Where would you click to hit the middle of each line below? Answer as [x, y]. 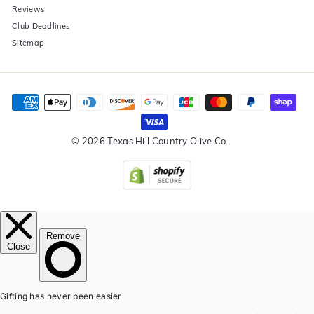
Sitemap [28, 43]
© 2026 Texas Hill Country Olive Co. [150, 141]
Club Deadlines [41, 26]
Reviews [28, 9]
